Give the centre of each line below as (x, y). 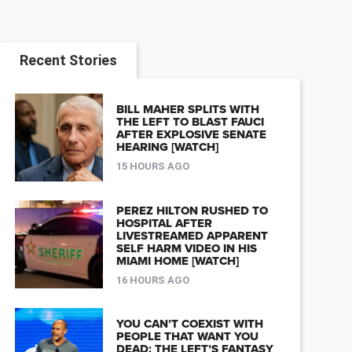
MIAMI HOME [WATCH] (177, 260)
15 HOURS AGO (152, 167)
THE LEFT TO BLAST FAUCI (190, 122)
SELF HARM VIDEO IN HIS (186, 248)
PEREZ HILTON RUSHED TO (192, 210)
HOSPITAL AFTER (164, 223)
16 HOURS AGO (152, 280)
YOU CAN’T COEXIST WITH (189, 324)
